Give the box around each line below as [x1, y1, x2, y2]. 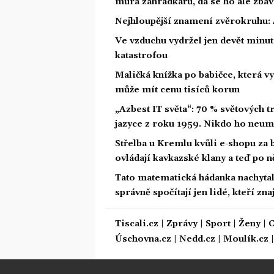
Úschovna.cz [115, 233, 171, 245]
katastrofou [115, 50, 168, 61]
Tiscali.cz [115, 218, 158, 229]
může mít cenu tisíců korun [115, 84, 240, 95]
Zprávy [166, 218, 198, 229]
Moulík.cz [223, 233, 268, 245]
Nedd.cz [179, 233, 215, 245]
